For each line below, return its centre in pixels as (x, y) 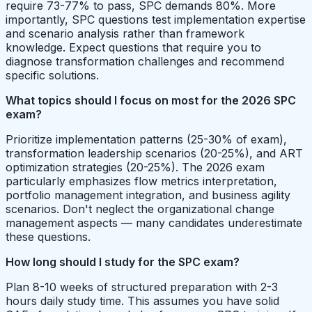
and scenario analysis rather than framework (125, 34)
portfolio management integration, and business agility (148, 195)
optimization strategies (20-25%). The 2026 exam (135, 167)
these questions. (48, 237)
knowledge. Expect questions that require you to (133, 48)
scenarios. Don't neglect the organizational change (140, 209)
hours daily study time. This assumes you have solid (142, 301)
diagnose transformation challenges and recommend (145, 62)
